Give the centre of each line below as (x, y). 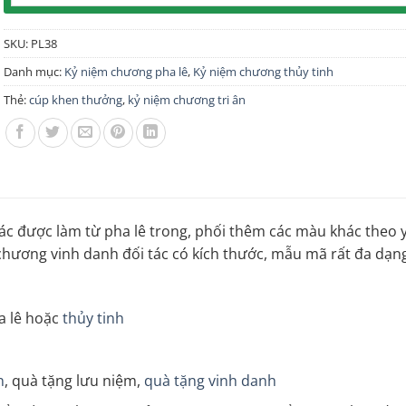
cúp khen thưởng (76, 99)
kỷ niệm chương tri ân (187, 99)
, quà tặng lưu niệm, (75, 381)
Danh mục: (34, 71)
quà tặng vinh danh (211, 381)
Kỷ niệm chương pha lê (126, 71)
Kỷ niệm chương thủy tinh (263, 71)
